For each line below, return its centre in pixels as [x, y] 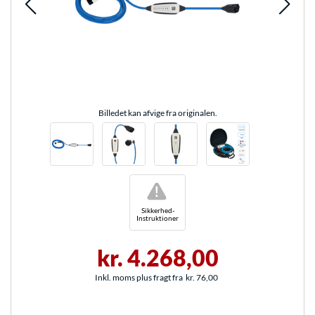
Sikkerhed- [157, 210]
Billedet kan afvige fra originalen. [157, 113]
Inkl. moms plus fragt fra [139, 278]
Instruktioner [157, 218]
